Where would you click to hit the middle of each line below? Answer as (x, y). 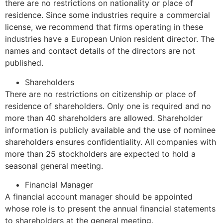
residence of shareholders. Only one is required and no (108, 106)
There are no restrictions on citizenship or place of (101, 94)
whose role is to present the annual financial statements (110, 209)
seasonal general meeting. (54, 166)
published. (24, 63)
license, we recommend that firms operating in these (104, 27)
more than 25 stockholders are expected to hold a (100, 154)
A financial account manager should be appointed (99, 197)
